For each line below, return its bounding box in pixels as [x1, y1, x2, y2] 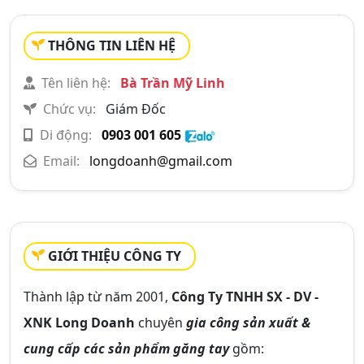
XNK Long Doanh [24, 314, 135, 331]
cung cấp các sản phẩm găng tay [24, 340, 229, 357]
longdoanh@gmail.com [89, 152, 232, 170]
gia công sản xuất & [186, 314, 310, 331]
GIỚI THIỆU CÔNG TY [48, 247, 181, 265]
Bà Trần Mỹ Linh [117, 74, 225, 92]
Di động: [40, 126, 92, 144]
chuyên [135, 314, 186, 331]
